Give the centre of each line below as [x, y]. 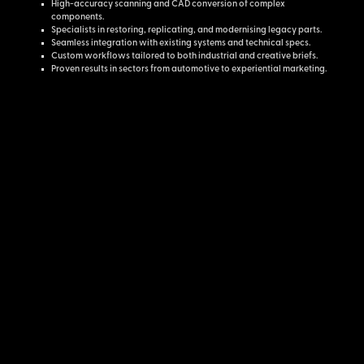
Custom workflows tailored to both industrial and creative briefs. [184, 57]
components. [77, 18]
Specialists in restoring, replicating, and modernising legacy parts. [186, 31]
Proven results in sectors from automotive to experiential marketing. [188, 70]
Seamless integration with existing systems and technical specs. [180, 44]
